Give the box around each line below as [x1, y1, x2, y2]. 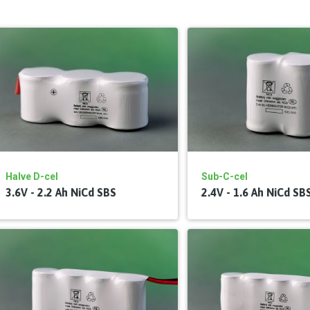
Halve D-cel [6, 171, 58, 183]
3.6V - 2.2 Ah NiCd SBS [6, 186, 116, 199]
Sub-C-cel [201, 171, 248, 183]
